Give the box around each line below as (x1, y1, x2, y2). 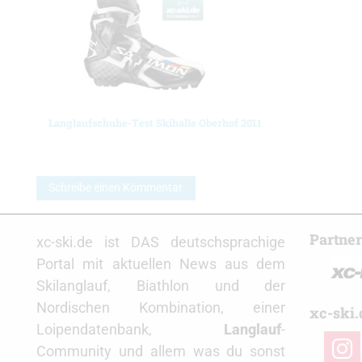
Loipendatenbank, (36, 321, 225, 339)
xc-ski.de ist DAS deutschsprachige (36, 234, 286, 251)
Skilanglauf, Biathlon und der (36, 277, 286, 295)
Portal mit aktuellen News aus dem (36, 255, 286, 273)
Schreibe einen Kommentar (48, 180, 183, 195)
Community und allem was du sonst (36, 343, 286, 360)
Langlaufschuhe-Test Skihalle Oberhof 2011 (48, 116, 262, 129)
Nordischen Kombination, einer (36, 299, 286, 317)
